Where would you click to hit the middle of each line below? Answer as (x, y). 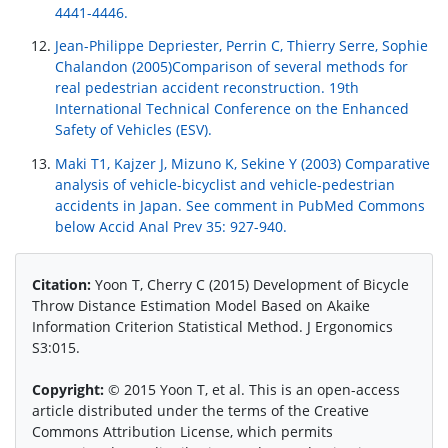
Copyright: (70, 390)
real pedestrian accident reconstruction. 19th (207, 88)
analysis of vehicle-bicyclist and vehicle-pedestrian (225, 185)
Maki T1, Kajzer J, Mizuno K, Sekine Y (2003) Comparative (242, 164)
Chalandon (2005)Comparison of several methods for (231, 67)
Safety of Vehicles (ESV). (133, 130)
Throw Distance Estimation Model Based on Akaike (201, 306)
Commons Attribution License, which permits (182, 432)
